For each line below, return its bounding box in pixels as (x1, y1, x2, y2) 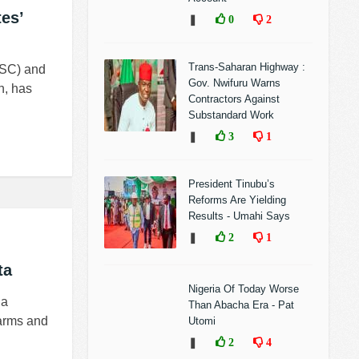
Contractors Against (188, 93, 280, 105)
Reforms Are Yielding (188, 194, 286, 206)
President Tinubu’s (188, 178, 275, 190)
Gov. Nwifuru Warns (188, 77, 280, 89)
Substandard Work (188, 109, 274, 121)
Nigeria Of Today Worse (188, 283, 299, 295)
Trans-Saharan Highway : (188, 61, 309, 73)
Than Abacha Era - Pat (188, 299, 294, 311)
